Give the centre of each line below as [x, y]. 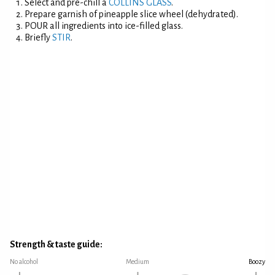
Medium [137, 261]
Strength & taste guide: [56, 244]
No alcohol [24, 261]
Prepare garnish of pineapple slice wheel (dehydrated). [131, 14]
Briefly [38, 37]
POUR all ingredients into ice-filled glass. [104, 26]
